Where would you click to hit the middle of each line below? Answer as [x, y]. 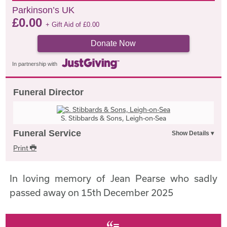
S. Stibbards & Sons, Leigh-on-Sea [113, 118]
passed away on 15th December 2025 [92, 192]
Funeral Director [49, 92]
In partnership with [35, 64]
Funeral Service [47, 133]
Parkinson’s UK [44, 10]
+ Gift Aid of [65, 25]
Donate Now [113, 43]
